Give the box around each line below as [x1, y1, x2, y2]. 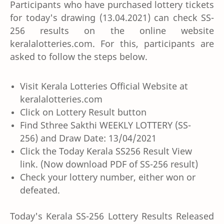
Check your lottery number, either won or [20, 170, 195, 183]
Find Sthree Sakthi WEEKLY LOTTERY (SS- [20, 118, 191, 131]
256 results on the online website [10, 24, 214, 36]
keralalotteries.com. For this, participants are [10, 37, 214, 49]
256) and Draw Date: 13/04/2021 [20, 131, 156, 144]
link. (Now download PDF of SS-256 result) [20, 157, 198, 170]
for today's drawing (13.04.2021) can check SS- [10, 11, 214, 23]
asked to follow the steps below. [10, 50, 147, 62]
